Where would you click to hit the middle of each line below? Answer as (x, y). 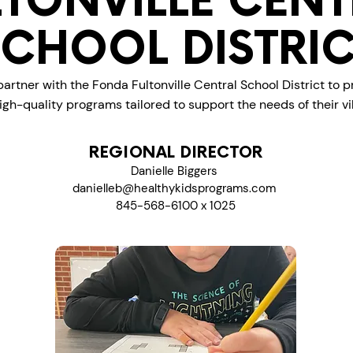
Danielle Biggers (175, 171)
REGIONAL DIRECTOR (176, 153)
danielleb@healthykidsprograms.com (174, 188)
